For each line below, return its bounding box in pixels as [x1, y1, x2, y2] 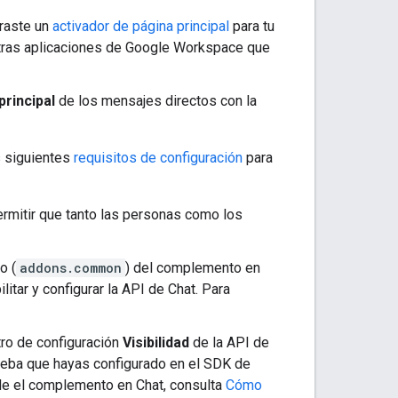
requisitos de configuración [74, 148, 243, 166]
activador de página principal [52, 17, 229, 35]
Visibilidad [123, 333, 189, 351]
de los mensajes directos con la [55, 92, 257, 109]
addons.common [20, 259, 122, 276]
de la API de [189, 333, 269, 351]
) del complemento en [125, 259, 260, 276]
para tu [229, 17, 275, 35]
